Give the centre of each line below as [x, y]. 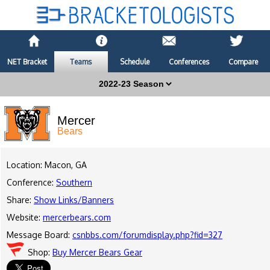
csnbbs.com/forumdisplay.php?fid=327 [147, 235]
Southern [74, 183]
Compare [243, 62]
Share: [20, 200]
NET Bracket [27, 62]
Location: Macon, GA [47, 165]
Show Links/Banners [74, 200]
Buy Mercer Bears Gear [97, 253]
